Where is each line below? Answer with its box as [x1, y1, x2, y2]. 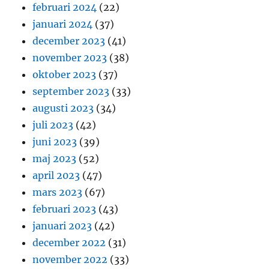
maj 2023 [32, 153, 77, 165]
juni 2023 [32, 136, 77, 148]
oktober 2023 [32, 68, 97, 81]
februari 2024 [32, 1, 97, 14]
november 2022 [32, 253, 108, 266]
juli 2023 [32, 119, 74, 131]
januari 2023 [32, 220, 92, 232]
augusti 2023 [32, 102, 94, 115]
